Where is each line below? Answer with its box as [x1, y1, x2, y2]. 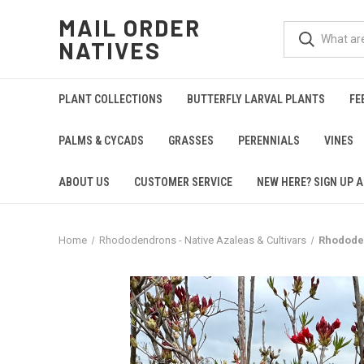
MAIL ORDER [58, 14, 201, 41]
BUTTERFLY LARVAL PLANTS [187, 93, 325, 106]
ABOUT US [58, 175, 110, 188]
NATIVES [58, 37, 162, 64]
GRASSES [168, 134, 214, 147]
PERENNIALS [238, 134, 300, 147]
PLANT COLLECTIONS [58, 93, 162, 106]
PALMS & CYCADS [58, 134, 144, 147]
